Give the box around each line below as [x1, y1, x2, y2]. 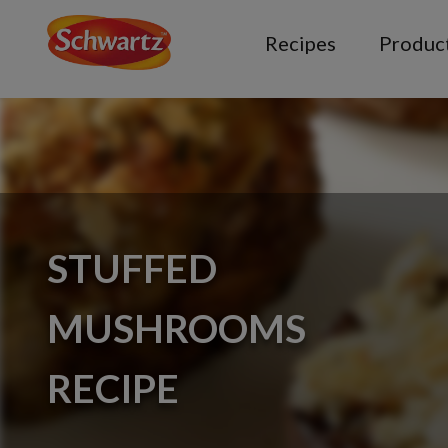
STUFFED [47, 244, 217, 291]
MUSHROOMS [47, 304, 306, 351]
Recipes [265, 31, 337, 55]
